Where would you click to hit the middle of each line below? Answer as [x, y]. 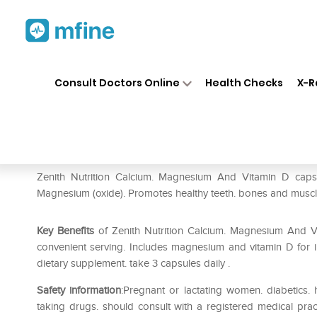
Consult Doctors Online [117, 82]
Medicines [164, 69]
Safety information [79, 290]
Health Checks [244, 82]
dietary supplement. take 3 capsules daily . [133, 263]
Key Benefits [65, 231]
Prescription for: [77, 156]
